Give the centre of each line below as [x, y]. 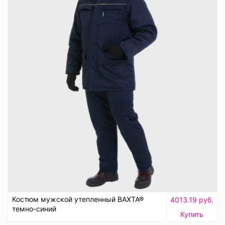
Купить [192, 214]
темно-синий [34, 209]
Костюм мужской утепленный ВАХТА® [78, 199]
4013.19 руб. [192, 200]
